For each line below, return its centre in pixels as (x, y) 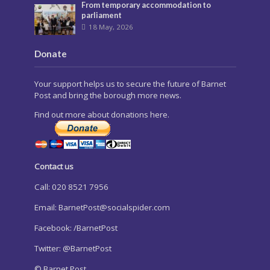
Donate (50, 53)
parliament (102, 15)
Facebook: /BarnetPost (76, 228)
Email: (46, 208)
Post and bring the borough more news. (108, 95)
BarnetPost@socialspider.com (114, 208)
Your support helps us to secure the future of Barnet (130, 83)
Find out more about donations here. (102, 115)
